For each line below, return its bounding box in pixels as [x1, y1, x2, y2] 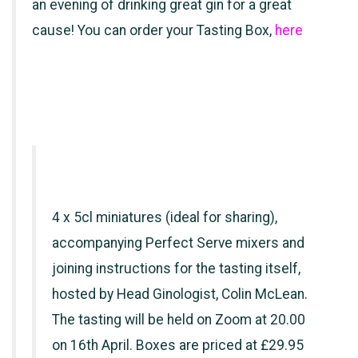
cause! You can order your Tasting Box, [32, 22, 275, 39]
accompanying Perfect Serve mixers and [52, 235, 304, 252]
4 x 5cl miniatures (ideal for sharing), [52, 209, 277, 226]
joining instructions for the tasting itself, [52, 261, 300, 277]
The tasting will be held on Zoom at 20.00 [52, 312, 305, 328]
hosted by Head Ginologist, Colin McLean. [52, 286, 308, 303]
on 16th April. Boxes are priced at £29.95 [52, 337, 304, 354]
